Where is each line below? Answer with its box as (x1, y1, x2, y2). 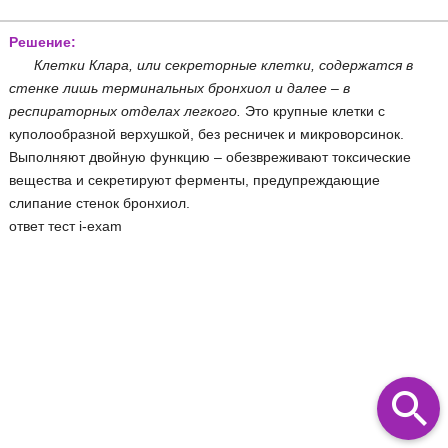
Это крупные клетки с (241, 102, 385, 119)
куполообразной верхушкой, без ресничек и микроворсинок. (9, 125, 404, 142)
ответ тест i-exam (9, 217, 122, 234)
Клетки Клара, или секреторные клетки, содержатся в (34, 56, 413, 73)
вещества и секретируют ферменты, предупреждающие (9, 171, 380, 188)
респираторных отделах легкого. (9, 102, 241, 119)
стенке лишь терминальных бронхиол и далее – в (9, 79, 350, 96)
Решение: (9, 33, 76, 50)
